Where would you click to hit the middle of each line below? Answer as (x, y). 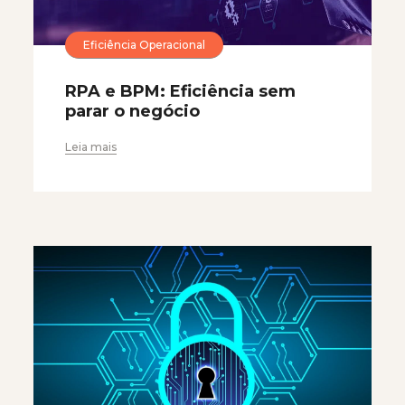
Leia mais (91, 147)
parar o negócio (132, 111)
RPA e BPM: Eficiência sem (180, 91)
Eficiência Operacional (144, 44)
